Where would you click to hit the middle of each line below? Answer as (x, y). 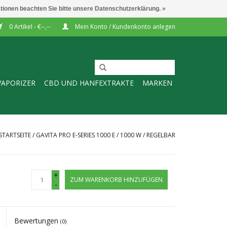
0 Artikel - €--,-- (30, 27)
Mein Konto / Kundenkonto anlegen (124, 27)
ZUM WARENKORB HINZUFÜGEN (116, 180)
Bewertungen (37, 221)
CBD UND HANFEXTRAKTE (89, 83)
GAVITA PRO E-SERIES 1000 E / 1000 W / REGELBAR (106, 135)
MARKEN (157, 83)
